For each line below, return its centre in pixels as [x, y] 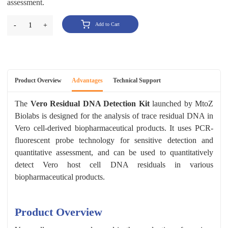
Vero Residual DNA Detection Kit [90, 103]
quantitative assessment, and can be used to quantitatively [114, 152]
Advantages [87, 80]
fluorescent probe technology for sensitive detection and [114, 140]
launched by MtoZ [181, 103]
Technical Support [137, 80]
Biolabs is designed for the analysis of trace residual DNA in [114, 116]
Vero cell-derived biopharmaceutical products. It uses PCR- [114, 128]
